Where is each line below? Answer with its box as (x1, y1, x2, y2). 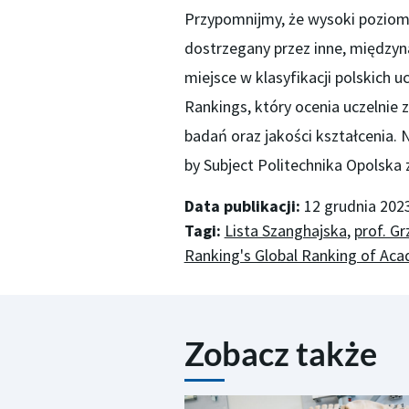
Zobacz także (184, 332, 377, 373)
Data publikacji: (184, 195, 300, 217)
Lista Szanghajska (224, 220, 347, 242)
